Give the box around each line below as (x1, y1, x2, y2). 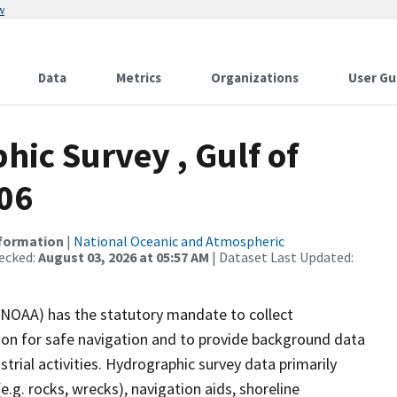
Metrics (116, 69, 161, 86)
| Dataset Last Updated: (209, 248, 354, 266)
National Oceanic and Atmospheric (74, 232, 284, 250)
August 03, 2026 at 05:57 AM (38, 248, 209, 266)
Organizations (211, 69, 299, 86)
